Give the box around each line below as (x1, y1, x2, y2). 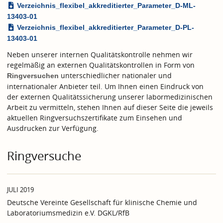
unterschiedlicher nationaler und (59, 70, 172, 80)
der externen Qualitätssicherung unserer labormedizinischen (7, 92, 213, 102)
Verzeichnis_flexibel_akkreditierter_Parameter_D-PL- (16, 23, 194, 32)
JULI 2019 (7, 186, 34, 195)
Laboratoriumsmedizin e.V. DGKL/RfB (7, 208, 129, 218)
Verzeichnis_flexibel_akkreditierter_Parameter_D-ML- (16, 1, 196, 10)
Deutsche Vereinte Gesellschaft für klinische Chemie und (7, 198, 197, 208)
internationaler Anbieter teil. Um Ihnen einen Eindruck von (7, 81, 204, 91)
